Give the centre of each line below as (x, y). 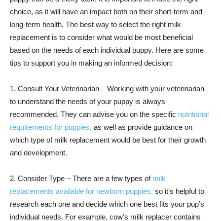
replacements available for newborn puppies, (81, 191)
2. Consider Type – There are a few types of (81, 178)
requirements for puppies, (51, 127)
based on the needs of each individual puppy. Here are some (107, 50)
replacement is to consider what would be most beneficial (101, 37)
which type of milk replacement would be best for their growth (108, 140)
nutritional (193, 114)
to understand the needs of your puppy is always (88, 101)
